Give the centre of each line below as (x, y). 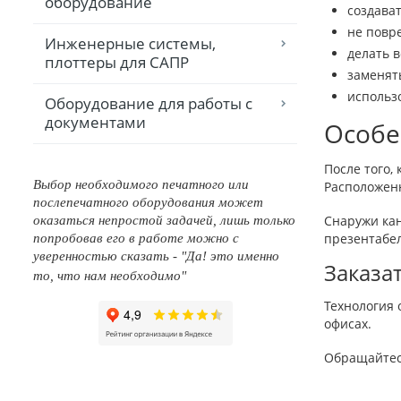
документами (95, 123)
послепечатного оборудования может (148, 203)
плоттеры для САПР (117, 63)
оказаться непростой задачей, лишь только (164, 221)
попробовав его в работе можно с (136, 239)
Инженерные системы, (130, 44)
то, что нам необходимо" (110, 276)
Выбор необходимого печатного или (141, 185)
